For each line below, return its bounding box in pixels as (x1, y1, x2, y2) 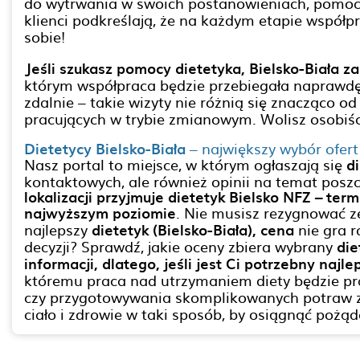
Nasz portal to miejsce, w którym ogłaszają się (24, 153, 346, 175)
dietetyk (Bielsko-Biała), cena (92, 219, 294, 240)
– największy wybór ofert (186, 137, 358, 159)
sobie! (24, 26, 65, 47)
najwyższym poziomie (24, 202, 176, 223)
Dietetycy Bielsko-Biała (24, 137, 186, 159)
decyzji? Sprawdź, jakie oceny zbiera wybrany (24, 235, 337, 257)
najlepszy (24, 219, 92, 240)
